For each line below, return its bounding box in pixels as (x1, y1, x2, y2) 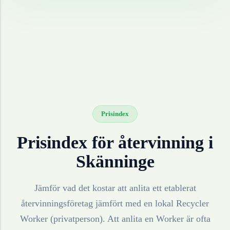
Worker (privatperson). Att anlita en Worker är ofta (20, 214, 210, 224)
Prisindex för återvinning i (17, 133, 213, 152)
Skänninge (75, 152, 155, 171)
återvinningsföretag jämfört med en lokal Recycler (21, 198, 209, 209)
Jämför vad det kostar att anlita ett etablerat (34, 183, 196, 194)
